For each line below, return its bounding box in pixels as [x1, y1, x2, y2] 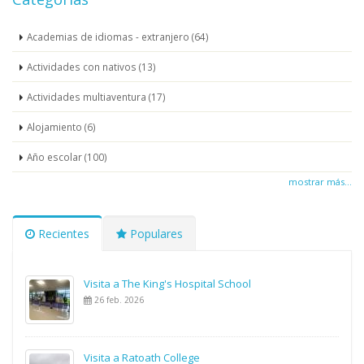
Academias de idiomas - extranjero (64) [27, 30, 209, 43]
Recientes [35, 226, 89, 241]
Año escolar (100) [27, 150, 107, 163]
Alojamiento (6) [27, 120, 96, 133]
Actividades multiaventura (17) [27, 90, 166, 103]
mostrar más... [288, 175, 352, 188]
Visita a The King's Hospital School [84, 276, 251, 291]
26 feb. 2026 [92, 294, 144, 305]
